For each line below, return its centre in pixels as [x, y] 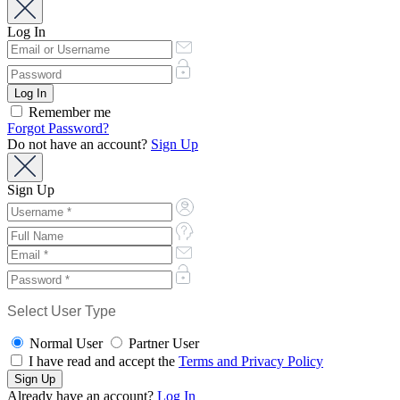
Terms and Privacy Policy [251, 361]
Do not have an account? [79, 144]
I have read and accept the [102, 361]
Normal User [66, 343]
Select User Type [62, 311]
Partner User [164, 343]
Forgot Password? [58, 128]
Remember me [68, 112]
